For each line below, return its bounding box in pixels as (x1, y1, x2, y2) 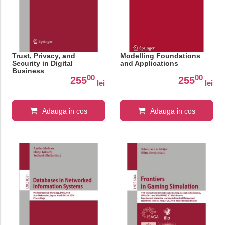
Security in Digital (12, 59, 73, 68)
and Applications (120, 59, 178, 68)
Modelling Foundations (120, 52, 200, 60)
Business (12, 67, 44, 75)
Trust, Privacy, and (12, 52, 75, 60)
